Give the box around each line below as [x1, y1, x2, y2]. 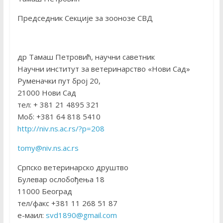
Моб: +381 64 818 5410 [17, 111, 101, 122]
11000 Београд [17, 186, 72, 197]
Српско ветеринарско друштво [17, 162, 128, 173]
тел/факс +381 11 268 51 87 [17, 198, 117, 209]
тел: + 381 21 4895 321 [17, 100, 100, 110]
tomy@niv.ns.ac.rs [17, 143, 79, 153]
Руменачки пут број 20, [17, 76, 101, 86]
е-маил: [17, 210, 46, 221]
